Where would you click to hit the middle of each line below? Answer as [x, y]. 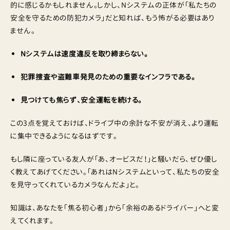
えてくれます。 [32, 221]
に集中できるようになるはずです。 [64, 136]
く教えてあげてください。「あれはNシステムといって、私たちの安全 [115, 172]
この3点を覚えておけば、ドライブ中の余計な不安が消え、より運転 [114, 123]
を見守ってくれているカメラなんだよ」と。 [75, 185]
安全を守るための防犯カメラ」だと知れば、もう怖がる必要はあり [112, 18]
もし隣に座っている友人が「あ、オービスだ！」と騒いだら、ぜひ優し [114, 159]
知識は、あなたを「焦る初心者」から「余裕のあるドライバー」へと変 [115, 208]
